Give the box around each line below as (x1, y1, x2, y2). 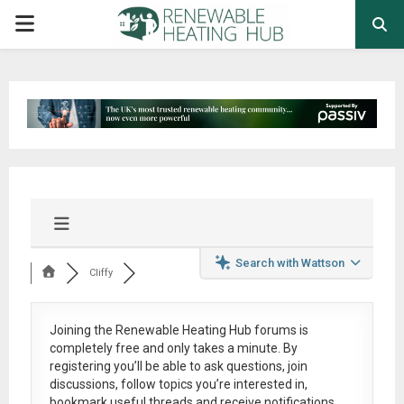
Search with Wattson (235, 255, 345, 270)
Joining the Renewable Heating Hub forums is (49, 322, 308, 337)
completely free (49, 340, 140, 355)
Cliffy (89, 266, 114, 279)
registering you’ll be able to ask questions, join (49, 358, 308, 373)
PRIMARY (10, 11, 101, 36)
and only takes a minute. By (139, 340, 298, 355)
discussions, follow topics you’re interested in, (49, 376, 308, 391)
